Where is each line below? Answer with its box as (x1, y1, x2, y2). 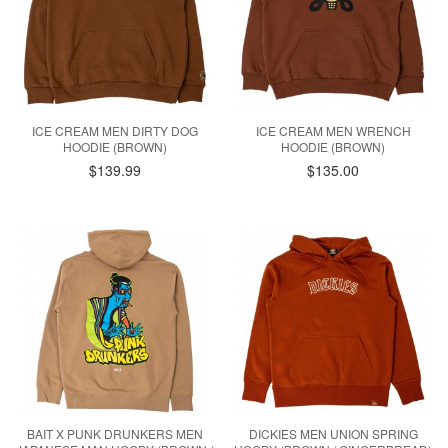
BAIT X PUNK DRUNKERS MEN (26, 424, 203, 442)
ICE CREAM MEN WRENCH (255, 122, 411, 140)
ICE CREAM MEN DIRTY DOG (31, 122, 198, 140)
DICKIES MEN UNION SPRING (248, 424, 418, 442)
